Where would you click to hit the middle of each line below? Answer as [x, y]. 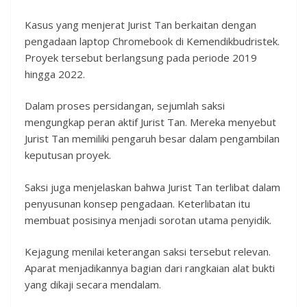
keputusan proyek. [68, 155]
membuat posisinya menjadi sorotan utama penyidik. [148, 220]
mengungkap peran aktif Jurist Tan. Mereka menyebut [150, 122]
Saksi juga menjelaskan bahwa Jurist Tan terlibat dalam [152, 187]
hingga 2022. [55, 74]
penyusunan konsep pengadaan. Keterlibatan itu [137, 203]
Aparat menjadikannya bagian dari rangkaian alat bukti [150, 268]
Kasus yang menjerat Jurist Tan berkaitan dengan [140, 24]
